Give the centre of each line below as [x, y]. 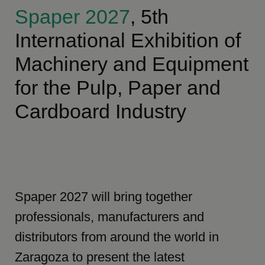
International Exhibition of [128, 41]
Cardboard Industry [101, 112]
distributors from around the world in [117, 237]
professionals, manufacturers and [110, 217]
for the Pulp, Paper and [118, 88]
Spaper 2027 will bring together [104, 197]
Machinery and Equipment [132, 64]
